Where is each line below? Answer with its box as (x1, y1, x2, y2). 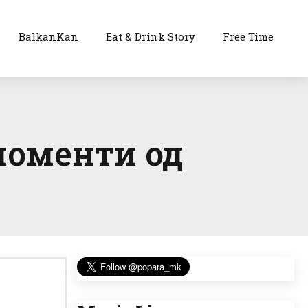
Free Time (223, 30, 274, 43)
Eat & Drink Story (106, 30, 196, 43)
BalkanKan (19, 30, 79, 43)
